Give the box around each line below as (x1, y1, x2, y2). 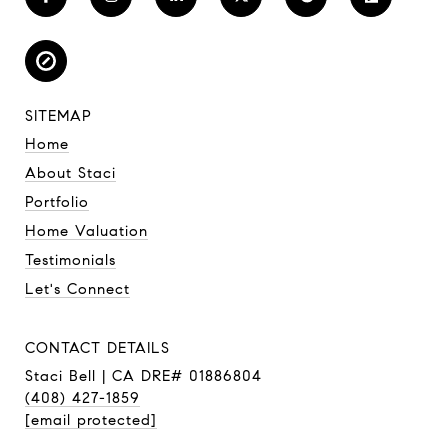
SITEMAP (25, 106, 92, 125)
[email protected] (25, 410, 157, 429)
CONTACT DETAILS (25, 338, 170, 357)
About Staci (25, 163, 116, 182)
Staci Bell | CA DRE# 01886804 (25, 366, 262, 385)
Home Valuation (25, 221, 148, 240)
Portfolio (25, 192, 89, 211)
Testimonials (25, 250, 116, 269)
